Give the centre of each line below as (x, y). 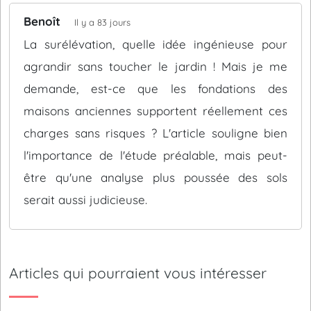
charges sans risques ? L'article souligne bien (155, 133)
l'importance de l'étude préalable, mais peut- (155, 155)
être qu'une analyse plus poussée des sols (155, 177)
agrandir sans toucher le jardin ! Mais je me (155, 66)
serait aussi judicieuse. (85, 200)
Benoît (42, 21)
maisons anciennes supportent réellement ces (155, 111)
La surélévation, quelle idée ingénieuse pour (155, 44)
